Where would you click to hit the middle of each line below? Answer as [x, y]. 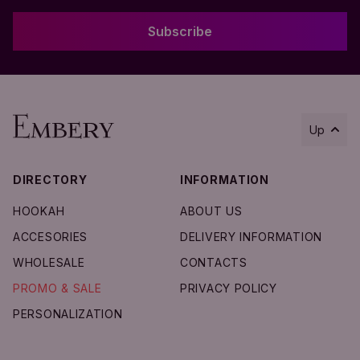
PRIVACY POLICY [229, 288]
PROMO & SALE [57, 288]
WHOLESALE [49, 262]
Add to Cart [170, 206]
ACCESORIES [50, 236]
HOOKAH [39, 211]
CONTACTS [214, 262]
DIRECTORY [50, 179]
